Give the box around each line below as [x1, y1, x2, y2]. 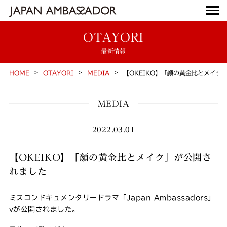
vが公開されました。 [9, 205, 80, 213]
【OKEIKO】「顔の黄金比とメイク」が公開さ [9, 153, 212, 162]
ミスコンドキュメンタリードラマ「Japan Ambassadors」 [9, 194, 215, 201]
